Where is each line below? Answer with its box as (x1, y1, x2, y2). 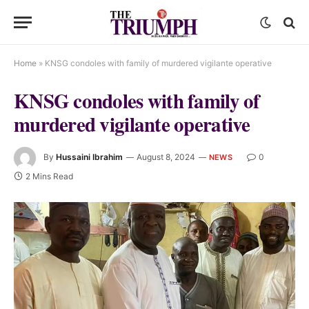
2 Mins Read (26, 171, 73, 181)
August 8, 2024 (137, 152, 195, 163)
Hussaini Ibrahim (56, 152, 123, 163)
